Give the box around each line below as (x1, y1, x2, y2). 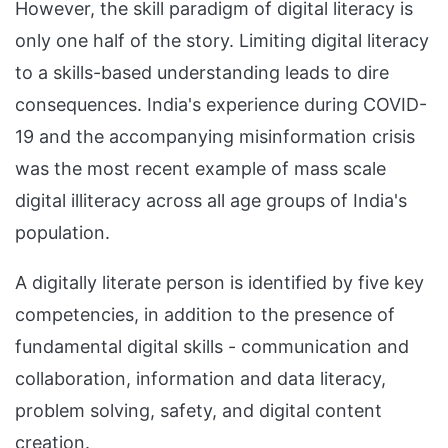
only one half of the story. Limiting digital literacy (15, 30, 429, 51)
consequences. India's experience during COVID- (15, 94, 427, 115)
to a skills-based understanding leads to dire (15, 62, 389, 83)
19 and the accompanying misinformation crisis (15, 126, 415, 147)
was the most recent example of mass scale (15, 158, 386, 179)
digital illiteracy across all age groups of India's (15, 190, 407, 211)
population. (15, 222, 110, 243)
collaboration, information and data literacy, (15, 368, 386, 389)
